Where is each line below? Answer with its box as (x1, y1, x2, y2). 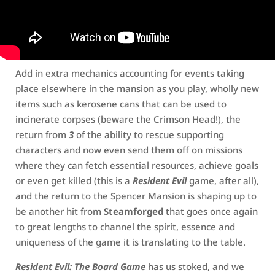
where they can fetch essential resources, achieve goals (15, 159, 258, 172)
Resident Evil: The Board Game (15, 260, 145, 273)
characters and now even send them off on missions (15, 144, 242, 157)
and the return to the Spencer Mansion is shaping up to (15, 190, 257, 203)
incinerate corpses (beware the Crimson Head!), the (15, 113, 241, 126)
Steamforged (104, 205, 163, 218)
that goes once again (163, 205, 258, 218)
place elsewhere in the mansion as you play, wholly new (15, 82, 259, 95)
